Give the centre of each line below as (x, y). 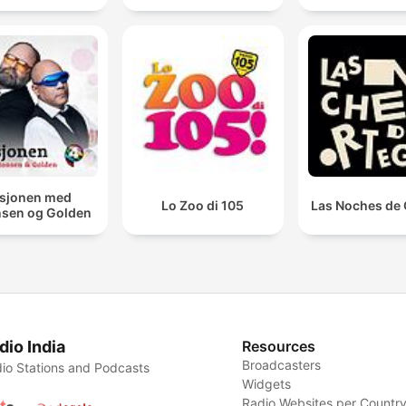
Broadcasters (282, 364)
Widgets (267, 383)
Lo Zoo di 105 (203, 205)
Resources (279, 346)
